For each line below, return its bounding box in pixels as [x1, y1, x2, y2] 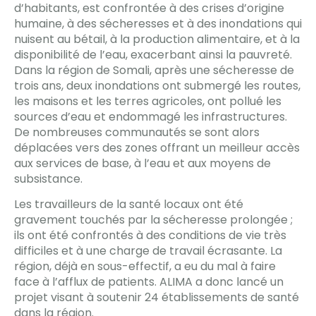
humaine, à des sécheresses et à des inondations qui [14, 15, 302, 32]
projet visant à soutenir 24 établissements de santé [14, 289, 299, 306]
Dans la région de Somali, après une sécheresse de [14, 61, 294, 78]
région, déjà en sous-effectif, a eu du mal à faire [14, 258, 276, 275]
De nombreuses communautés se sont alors [14, 123, 260, 140]
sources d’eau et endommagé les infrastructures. [14, 108, 287, 125]
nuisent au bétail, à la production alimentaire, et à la [14, 30, 300, 47]
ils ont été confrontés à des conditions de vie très [14, 227, 286, 244]
